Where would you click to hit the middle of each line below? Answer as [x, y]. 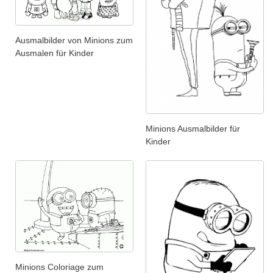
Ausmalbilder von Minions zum [74, 40]
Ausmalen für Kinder [55, 53]
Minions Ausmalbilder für [193, 129]
